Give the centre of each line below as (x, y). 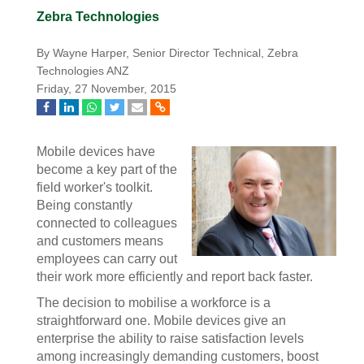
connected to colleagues (107, 223)
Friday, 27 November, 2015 (106, 89)
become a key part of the (107, 169)
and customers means (100, 241)
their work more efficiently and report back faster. (175, 277)
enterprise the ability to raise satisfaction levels (170, 338)
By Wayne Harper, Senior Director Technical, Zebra (167, 53)
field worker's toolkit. (95, 187)
